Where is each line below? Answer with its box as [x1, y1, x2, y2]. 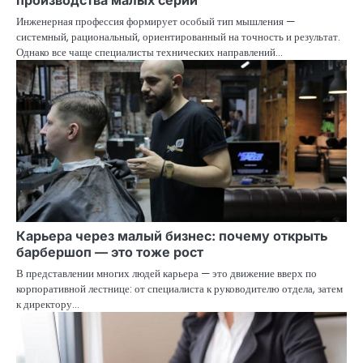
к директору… [16, 297, 79, 313]
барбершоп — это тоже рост [16, 244, 203, 261]
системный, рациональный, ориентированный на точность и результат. [16, 29, 340, 45]
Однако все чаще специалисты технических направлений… [16, 45, 283, 61]
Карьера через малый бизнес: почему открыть [16, 228, 327, 245]
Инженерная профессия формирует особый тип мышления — [16, 14, 295, 30]
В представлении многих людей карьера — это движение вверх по [16, 266, 317, 282]
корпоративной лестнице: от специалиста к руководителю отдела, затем [16, 281, 343, 297]
